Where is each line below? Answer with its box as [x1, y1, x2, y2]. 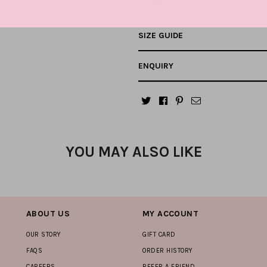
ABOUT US [26, 209, 70, 219]
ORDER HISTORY [142, 247, 193, 255]
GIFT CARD [142, 231, 176, 239]
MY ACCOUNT [142, 209, 198, 219]
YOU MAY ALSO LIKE [65, 143, 202, 161]
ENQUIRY [138, 61, 173, 72]
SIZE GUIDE [138, 30, 183, 41]
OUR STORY [26, 231, 61, 239]
